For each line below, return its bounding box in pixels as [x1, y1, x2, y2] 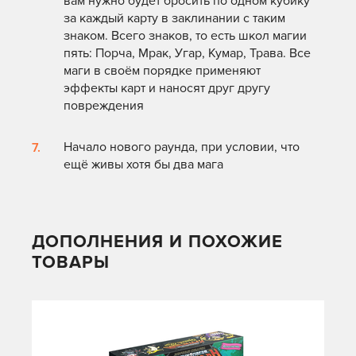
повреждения [64, 98, 144, 114]
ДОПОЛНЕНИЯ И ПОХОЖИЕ [32, 231, 283, 253]
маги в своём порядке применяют [64, 63, 261, 79]
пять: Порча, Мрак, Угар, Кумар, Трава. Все [64, 45, 311, 62]
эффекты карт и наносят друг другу [64, 80, 270, 97]
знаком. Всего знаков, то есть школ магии [64, 28, 307, 44]
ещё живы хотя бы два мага [64, 157, 223, 173]
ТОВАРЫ [32, 252, 110, 274]
